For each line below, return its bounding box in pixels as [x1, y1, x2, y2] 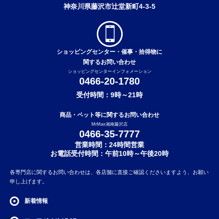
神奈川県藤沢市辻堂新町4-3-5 [64, 2, 155, 11]
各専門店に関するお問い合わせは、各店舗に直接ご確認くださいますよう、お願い [10, 169, 209, 175]
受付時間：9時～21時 [76, 91, 143, 99]
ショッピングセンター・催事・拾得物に [57, 48, 162, 56]
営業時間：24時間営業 [75, 141, 144, 149]
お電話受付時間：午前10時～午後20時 [50, 150, 169, 158]
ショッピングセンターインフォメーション [67, 69, 152, 74]
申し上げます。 [10, 178, 47, 185]
